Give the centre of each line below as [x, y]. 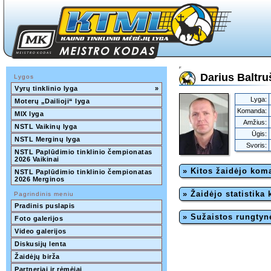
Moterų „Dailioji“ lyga [52, 101]
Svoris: [256, 145]
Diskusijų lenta [41, 244]
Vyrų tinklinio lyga [46, 88]
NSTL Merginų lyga [47, 139]
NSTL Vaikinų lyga [46, 126]
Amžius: [255, 122]
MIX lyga [29, 114]
